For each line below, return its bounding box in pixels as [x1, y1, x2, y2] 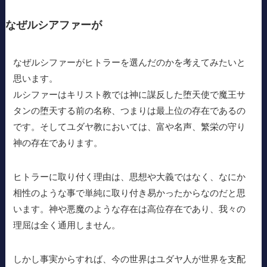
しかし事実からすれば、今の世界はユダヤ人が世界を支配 [13, 253, 246, 264]
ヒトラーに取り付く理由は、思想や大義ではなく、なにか [13, 171, 246, 182]
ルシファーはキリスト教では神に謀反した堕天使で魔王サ [13, 89, 246, 100]
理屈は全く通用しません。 [13, 219, 121, 230]
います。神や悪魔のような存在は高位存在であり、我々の [13, 203, 246, 214]
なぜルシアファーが [5, 18, 102, 31]
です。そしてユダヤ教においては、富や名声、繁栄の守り [13, 121, 246, 132]
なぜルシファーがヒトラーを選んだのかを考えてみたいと [13, 57, 246, 67]
